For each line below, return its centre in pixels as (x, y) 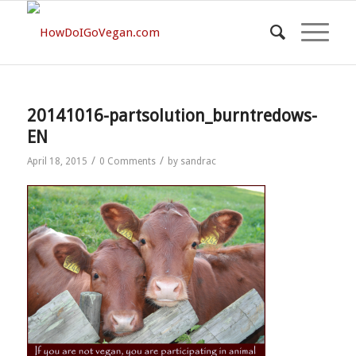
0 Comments (127, 161)
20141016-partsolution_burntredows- (172, 116)
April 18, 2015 (57, 161)
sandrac (198, 161)
